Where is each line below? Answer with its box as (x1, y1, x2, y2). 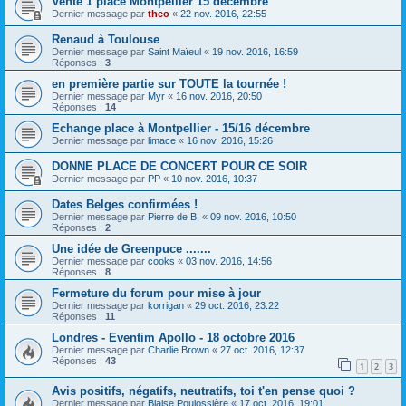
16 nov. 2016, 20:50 (176, 91, 262, 102)
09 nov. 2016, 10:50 (210, 211, 296, 223)
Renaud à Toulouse (52, 33, 159, 47)
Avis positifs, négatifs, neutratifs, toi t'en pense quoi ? (52, 383, 355, 398)
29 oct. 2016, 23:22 (195, 300, 279, 312)
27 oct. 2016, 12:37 (220, 344, 304, 356)
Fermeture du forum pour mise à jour (52, 286, 261, 301)
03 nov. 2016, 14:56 (186, 256, 272, 267)
